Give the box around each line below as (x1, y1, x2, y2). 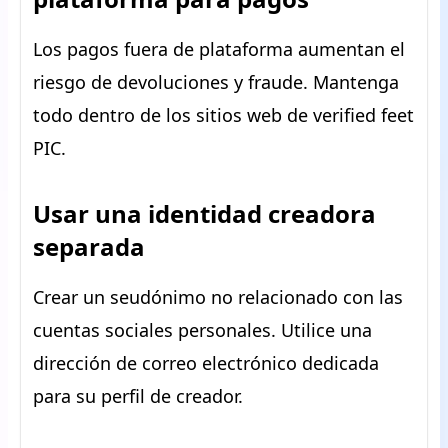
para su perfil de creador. (33, 384, 243, 408)
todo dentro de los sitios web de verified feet (33, 103, 414, 127)
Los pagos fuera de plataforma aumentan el (33, 37, 405, 61)
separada (33, 230, 145, 263)
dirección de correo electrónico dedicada (33, 351, 379, 375)
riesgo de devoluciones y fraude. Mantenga (33, 70, 399, 94)
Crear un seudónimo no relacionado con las (33, 285, 403, 309)
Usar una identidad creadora (33, 197, 376, 230)
